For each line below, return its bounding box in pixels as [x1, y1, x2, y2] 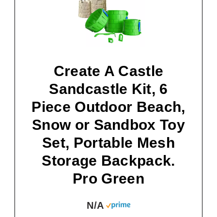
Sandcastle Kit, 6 [49, 80, 168, 97]
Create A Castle [53, 62, 164, 79]
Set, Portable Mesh [42, 134, 175, 151]
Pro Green [73, 170, 144, 186]
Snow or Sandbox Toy [31, 116, 186, 133]
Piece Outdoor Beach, [31, 98, 186, 115]
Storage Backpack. [42, 152, 175, 169]
